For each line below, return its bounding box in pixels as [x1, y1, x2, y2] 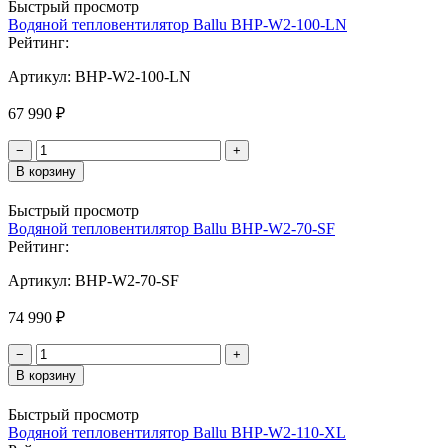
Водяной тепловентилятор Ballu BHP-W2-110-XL [8, 423, 346, 441]
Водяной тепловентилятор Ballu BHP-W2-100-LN [8, 15, 347, 33]
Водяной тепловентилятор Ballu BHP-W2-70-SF [8, 219, 335, 237]
